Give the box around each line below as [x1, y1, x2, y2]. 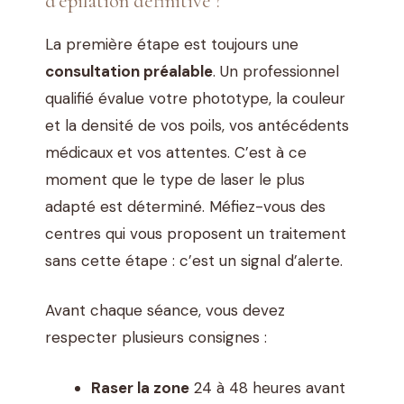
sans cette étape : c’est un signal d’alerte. [45, 250, 343, 271]
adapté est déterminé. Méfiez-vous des [45, 196, 326, 216]
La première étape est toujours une [45, 33, 298, 54]
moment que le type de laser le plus [45, 169, 305, 189]
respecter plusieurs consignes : [45, 327, 267, 348]
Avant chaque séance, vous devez [45, 300, 285, 321]
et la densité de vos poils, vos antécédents [45, 115, 349, 135]
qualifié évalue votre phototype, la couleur [45, 87, 345, 108]
